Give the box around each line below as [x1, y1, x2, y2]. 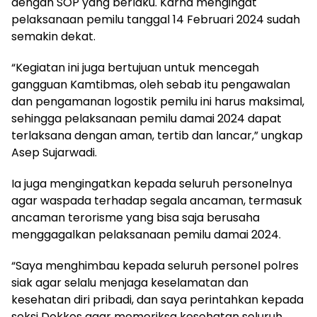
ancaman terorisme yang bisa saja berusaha [11, 209, 260, 226]
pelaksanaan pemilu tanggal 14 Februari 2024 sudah [11, 11, 300, 28]
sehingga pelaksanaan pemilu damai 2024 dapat [11, 110, 282, 127]
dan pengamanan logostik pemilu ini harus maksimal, [11, 93, 304, 110]
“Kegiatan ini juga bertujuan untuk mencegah [11, 59, 259, 76]
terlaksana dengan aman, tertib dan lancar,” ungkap [11, 127, 303, 144]
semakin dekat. [11, 28, 96, 45]
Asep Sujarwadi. [11, 144, 97, 161]
